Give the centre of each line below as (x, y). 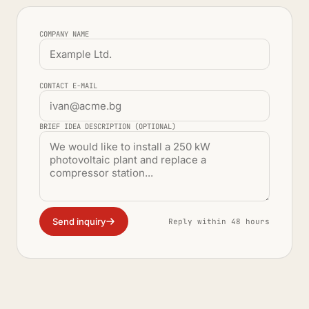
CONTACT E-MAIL (68, 85)
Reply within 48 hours (219, 221)
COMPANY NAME (64, 33)
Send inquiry (79, 221)
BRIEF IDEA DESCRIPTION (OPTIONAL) (108, 126)
